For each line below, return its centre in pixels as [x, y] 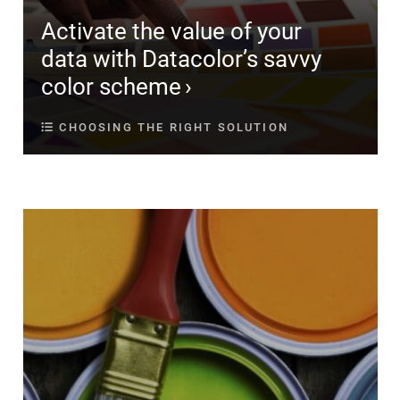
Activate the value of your [171, 32]
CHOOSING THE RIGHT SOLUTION [171, 128]
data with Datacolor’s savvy [181, 59]
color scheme [111, 87]
